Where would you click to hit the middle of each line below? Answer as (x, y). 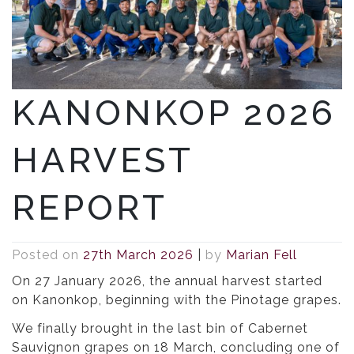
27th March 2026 (138, 255)
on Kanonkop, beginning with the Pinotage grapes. (177, 300)
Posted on (47, 255)
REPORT (90, 208)
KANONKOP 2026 (174, 113)
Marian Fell (262, 255)
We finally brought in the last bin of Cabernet (160, 329)
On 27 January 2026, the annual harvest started (167, 281)
